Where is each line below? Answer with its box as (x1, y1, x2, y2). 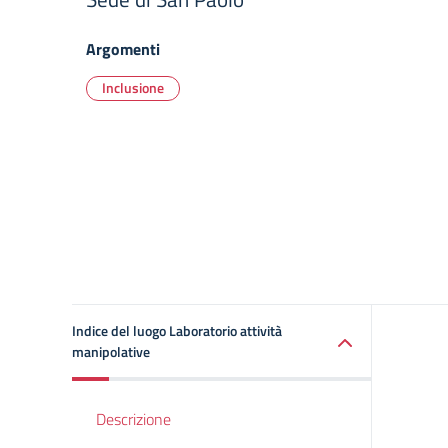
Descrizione (96, 407, 171, 431)
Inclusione (102, 77, 164, 98)
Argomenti (86, 37, 160, 61)
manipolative (72, 341, 150, 362)
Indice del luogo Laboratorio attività (72, 320, 282, 341)
